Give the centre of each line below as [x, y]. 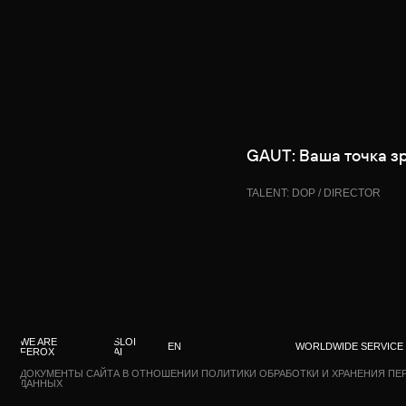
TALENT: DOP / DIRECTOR [314, 193]
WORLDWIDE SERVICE [312, 266]
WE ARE [34, 261]
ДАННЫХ [37, 298]
